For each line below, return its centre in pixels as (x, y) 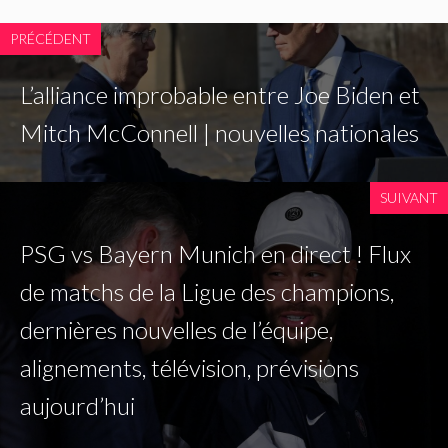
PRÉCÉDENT (50, 39)
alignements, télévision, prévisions (189, 368)
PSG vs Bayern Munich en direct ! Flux (215, 254)
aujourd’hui (77, 406)
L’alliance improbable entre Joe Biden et (220, 95)
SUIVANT (409, 198)
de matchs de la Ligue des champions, (207, 292)
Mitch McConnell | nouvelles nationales (219, 133)
